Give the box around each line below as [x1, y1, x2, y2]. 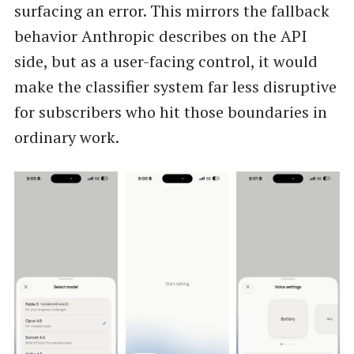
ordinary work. [13, 126, 119, 149]
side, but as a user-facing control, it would [13, 51, 318, 73]
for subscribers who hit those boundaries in [13, 101, 327, 123]
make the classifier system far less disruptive [13, 76, 337, 98]
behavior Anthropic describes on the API [13, 25, 307, 47]
